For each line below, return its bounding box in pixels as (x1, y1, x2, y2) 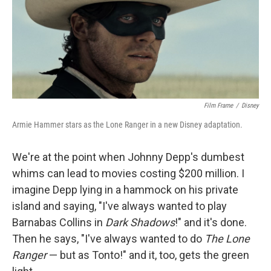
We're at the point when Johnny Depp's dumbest (12, 151, 244, 164)
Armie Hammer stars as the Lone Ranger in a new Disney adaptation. (12, 120, 243, 130)
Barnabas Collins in (12, 216, 105, 229)
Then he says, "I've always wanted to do (12, 232, 204, 246)
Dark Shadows (105, 216, 175, 229)
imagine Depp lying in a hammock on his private (12, 183, 238, 197)
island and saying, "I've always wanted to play (12, 200, 227, 213)
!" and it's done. (175, 216, 247, 229)
